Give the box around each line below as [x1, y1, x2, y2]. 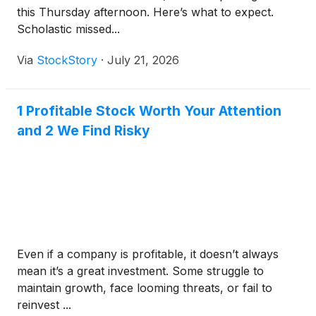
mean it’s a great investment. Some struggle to [17, 264, 264, 278]
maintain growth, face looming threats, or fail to [17, 281, 272, 295]
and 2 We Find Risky [17, 122, 150, 139]
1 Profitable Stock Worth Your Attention [17, 102, 281, 119]
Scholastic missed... [17, 22, 120, 36]
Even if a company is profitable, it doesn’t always [17, 247, 279, 261]
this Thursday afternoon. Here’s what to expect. [17, 5, 274, 19]
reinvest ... [17, 298, 71, 312]
